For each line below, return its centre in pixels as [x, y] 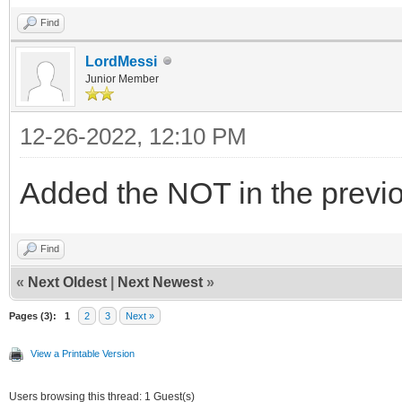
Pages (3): [33, 315]
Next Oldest [67, 282]
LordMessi [121, 61]
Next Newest [160, 282]
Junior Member [122, 79]
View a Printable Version [83, 353]
